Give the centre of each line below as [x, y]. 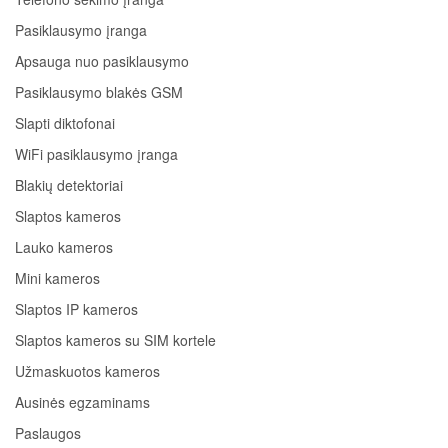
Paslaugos [48, 433]
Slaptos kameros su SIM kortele [115, 340]
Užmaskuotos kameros [87, 371]
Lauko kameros [64, 247]
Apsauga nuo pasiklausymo [102, 61]
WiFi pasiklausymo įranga [96, 154]
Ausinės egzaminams [82, 402]
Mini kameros [57, 278]
